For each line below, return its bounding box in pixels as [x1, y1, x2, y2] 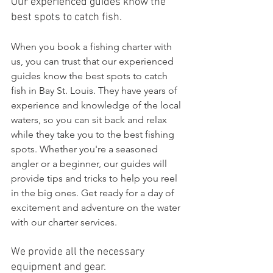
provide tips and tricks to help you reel [11, 172, 180, 184]
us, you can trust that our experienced [11, 55, 176, 67]
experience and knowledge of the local [11, 99, 183, 111]
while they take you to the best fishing [11, 129, 177, 140]
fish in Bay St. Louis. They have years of [11, 85, 180, 96]
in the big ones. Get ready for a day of [11, 187, 177, 199]
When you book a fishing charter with [11, 41, 174, 52]
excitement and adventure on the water [11, 202, 183, 213]
